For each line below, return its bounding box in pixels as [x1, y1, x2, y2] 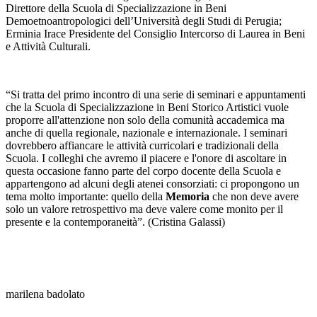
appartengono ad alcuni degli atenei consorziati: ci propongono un [6, 178, 299, 190]
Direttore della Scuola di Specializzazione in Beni [6, 2, 226, 15]
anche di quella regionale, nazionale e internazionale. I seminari [6, 127, 287, 139]
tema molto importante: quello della [6, 190, 166, 203]
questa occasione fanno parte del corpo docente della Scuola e [6, 165, 281, 178]
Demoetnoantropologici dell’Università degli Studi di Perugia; [6, 15, 282, 28]
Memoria [166, 190, 212, 203]
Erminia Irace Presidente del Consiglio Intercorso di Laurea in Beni [6, 28, 305, 40]
